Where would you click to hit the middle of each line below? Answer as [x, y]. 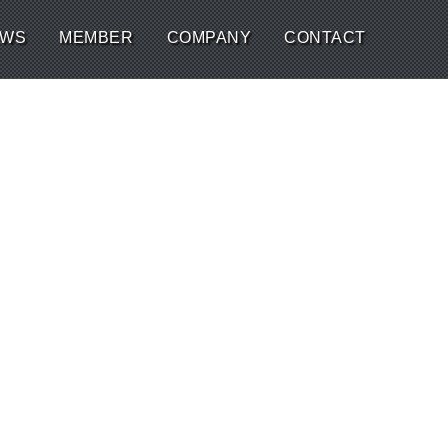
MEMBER [96, 38]
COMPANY [209, 38]
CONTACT [325, 38]
